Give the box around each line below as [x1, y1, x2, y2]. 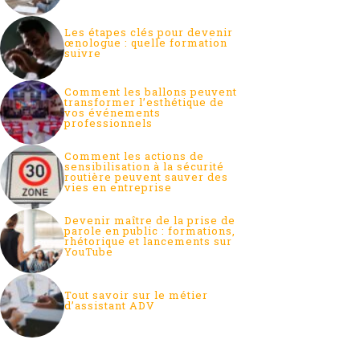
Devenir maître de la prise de [64, 212, 235, 227]
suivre [64, 46, 101, 61]
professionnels [64, 115, 153, 130]
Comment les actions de [64, 148, 204, 163]
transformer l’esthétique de [64, 94, 224, 109]
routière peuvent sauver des [64, 169, 228, 184]
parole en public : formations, [64, 223, 235, 238]
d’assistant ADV [64, 297, 155, 313]
